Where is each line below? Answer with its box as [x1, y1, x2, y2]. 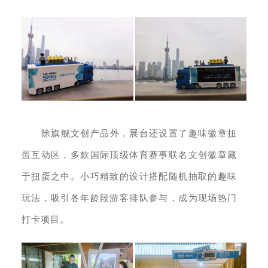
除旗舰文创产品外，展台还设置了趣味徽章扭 [41, 129, 237, 139]
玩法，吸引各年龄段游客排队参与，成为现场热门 [21, 193, 237, 203]
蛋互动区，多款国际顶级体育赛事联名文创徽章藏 [21, 150, 237, 160]
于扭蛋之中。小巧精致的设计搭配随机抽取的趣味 [21, 172, 237, 182]
